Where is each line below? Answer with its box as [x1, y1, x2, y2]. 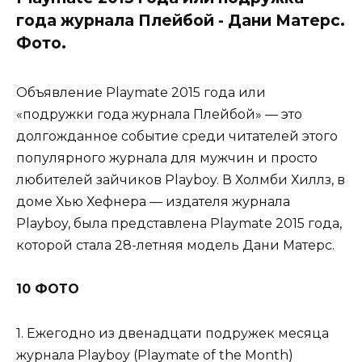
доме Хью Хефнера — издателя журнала [16, 194, 290, 210]
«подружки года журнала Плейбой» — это [16, 107, 302, 123]
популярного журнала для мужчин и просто [16, 150, 318, 166]
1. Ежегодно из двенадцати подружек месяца [16, 325, 329, 341]
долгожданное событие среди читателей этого [16, 128, 338, 145]
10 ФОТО [16, 281, 79, 297]
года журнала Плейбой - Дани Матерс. [16, 10, 345, 30]
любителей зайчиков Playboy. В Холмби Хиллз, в [16, 172, 345, 188]
